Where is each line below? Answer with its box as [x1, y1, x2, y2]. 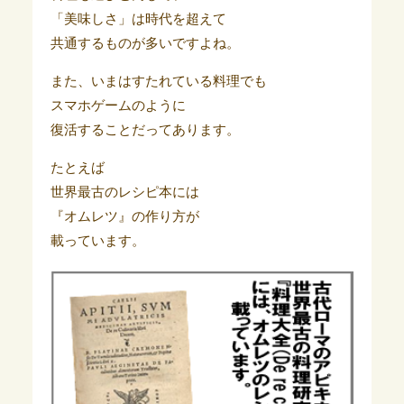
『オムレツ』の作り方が [50, 209, 199, 225]
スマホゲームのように [50, 98, 186, 114]
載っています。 [50, 234, 145, 249]
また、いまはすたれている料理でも [50, 74, 267, 89]
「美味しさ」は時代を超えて [50, 12, 226, 27]
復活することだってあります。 [50, 123, 240, 138]
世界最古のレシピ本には [50, 185, 199, 200]
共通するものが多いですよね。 [50, 36, 240, 51]
